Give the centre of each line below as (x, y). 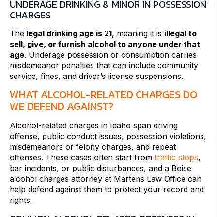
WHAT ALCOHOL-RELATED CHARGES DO (103, 95)
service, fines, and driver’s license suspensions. (96, 76)
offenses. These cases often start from (82, 158)
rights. (21, 200)
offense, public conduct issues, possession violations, (108, 136)
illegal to (180, 34)
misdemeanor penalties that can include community (104, 66)
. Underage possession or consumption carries (110, 55)
